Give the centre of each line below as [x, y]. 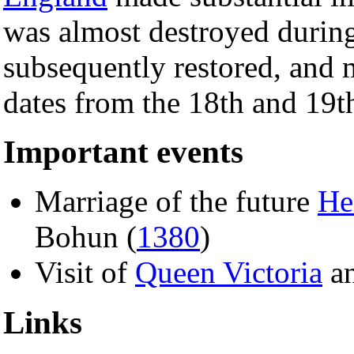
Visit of [85, 273]
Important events [123, 152]
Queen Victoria [229, 273]
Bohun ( [86, 237]
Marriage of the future [176, 201]
